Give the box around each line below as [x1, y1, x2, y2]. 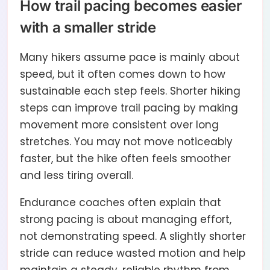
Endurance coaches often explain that [20, 195, 221, 210]
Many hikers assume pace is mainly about [20, 50, 240, 65]
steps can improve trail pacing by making [20, 101, 238, 116]
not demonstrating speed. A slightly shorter [20, 229, 246, 244]
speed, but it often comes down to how [20, 67, 225, 82]
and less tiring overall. [20, 168, 133, 183]
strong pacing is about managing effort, [20, 212, 231, 227]
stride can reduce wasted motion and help [20, 246, 245, 261]
